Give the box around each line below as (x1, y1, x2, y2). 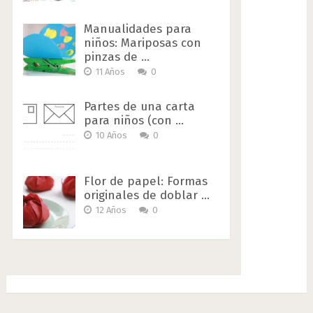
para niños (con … (83, 113, 184, 129)
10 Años (93, 130, 129, 141)
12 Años (93, 205, 129, 216)
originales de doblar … (83, 188, 210, 203)
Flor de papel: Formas (83, 174, 208, 189)
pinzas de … (83, 50, 150, 65)
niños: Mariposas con (83, 36, 201, 51)
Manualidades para (83, 22, 191, 37)
